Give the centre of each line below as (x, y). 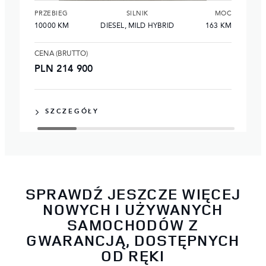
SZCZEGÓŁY (72, 112)
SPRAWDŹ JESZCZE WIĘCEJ (133, 194)
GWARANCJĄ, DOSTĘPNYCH (133, 240)
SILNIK (137, 14)
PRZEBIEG (51, 14)
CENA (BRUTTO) (61, 54)
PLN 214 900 (64, 69)
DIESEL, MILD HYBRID (137, 26)
